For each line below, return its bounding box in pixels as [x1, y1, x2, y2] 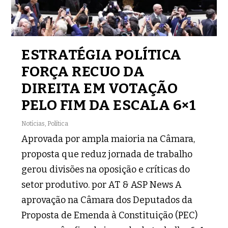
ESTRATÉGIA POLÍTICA [21, 46, 182, 63]
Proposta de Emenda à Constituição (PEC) [21, 209, 198, 221]
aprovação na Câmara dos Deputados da [21, 194, 193, 206]
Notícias [21, 120, 45, 127]
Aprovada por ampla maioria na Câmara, [21, 133, 195, 145]
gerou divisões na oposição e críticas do [21, 163, 190, 175]
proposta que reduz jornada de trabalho [21, 148, 193, 160]
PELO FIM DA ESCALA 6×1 [21, 96, 196, 113]
